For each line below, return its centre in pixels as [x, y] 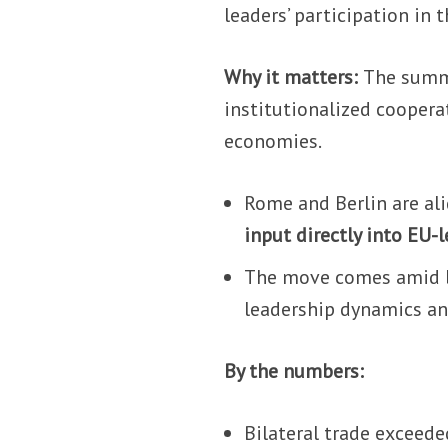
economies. [273, 140]
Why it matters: [294, 76]
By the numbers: [294, 370]
